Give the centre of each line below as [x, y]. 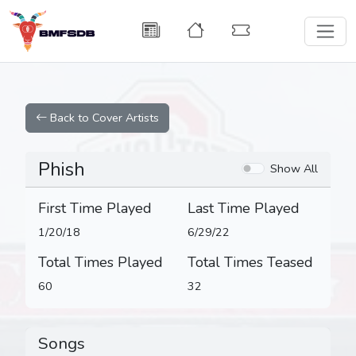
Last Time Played [244, 209]
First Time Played [95, 209]
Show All [294, 168]
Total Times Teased [250, 263]
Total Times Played [101, 263]
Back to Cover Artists [103, 118]
